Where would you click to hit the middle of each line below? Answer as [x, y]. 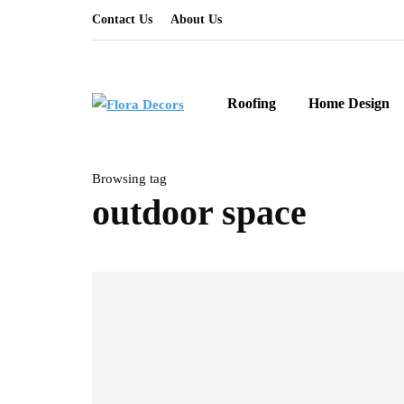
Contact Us [122, 19]
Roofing [252, 103]
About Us [196, 19]
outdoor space [199, 212]
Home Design [349, 103]
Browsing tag [129, 179]
